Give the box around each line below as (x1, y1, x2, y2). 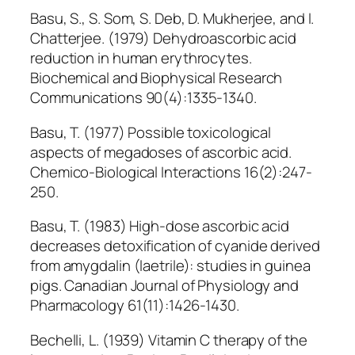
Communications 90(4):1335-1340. (30, 87, 257, 109)
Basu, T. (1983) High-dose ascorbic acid (30, 216, 290, 237)
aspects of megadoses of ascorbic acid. (30, 141, 292, 162)
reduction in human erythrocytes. (30, 48, 252, 69)
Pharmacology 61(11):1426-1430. (30, 295, 239, 316)
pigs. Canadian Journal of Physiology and (30, 275, 299, 296)
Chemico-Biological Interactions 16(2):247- (30, 161, 312, 182)
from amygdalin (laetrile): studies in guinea (30, 255, 311, 277)
